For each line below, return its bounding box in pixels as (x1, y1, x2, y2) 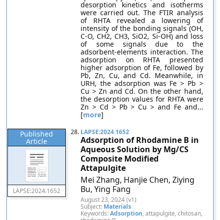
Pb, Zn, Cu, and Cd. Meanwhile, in (81, 71, 203, 80)
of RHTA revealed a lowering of (81, 16, 203, 25)
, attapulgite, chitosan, (142, 209, 203, 218)
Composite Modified (81, 153, 159, 164)
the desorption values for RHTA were (81, 94, 203, 104)
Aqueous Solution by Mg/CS (81, 144, 189, 155)
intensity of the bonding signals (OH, (81, 24, 203, 33)
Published (20, 129, 54, 138)
